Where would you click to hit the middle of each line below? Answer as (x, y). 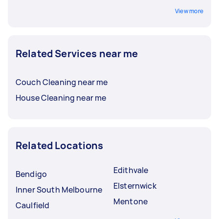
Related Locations (60, 145)
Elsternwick (135, 186)
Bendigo (32, 174)
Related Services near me (77, 53)
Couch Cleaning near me (62, 82)
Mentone (131, 201)
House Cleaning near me (61, 98)
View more (189, 11)
